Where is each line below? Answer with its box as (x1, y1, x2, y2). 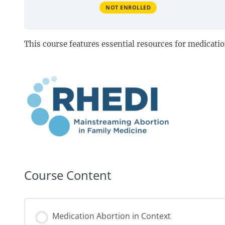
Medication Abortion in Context (52, 210, 171, 221)
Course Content (24, 167, 111, 183)
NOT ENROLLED (105, 3, 151, 11)
